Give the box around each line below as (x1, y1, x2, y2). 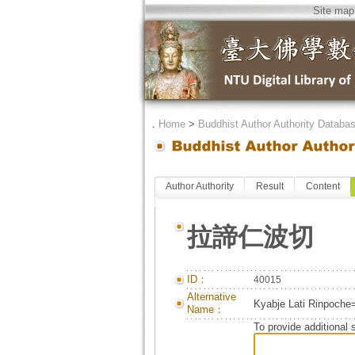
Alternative (186, 291, 236, 303)
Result (255, 181, 284, 192)
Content (305, 181, 340, 192)
